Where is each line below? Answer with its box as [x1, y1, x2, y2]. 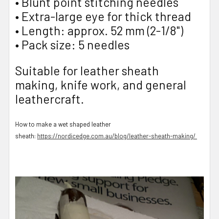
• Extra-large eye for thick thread [15, 8, 191, 23]
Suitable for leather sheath [15, 63, 159, 78]
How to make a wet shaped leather [15, 120, 111, 128]
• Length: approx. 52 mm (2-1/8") [15, 22, 183, 38]
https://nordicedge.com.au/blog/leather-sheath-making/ [37, 131, 197, 140]
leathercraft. [15, 91, 84, 106]
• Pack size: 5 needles [15, 37, 130, 52]
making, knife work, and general [15, 77, 186, 92]
